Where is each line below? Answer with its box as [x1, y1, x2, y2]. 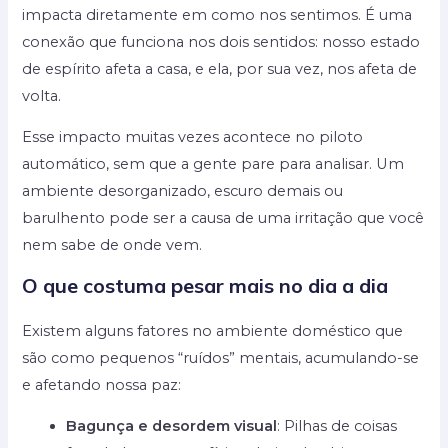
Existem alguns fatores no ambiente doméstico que [22, 321, 404, 340]
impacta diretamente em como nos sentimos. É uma [22, 5, 413, 24]
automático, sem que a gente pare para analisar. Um [22, 155, 405, 174]
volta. [22, 86, 62, 105]
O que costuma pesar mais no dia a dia [22, 272, 389, 298]
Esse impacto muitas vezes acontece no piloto [22, 128, 364, 147]
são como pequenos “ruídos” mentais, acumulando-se [22, 348, 420, 367]
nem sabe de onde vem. [22, 236, 203, 255]
